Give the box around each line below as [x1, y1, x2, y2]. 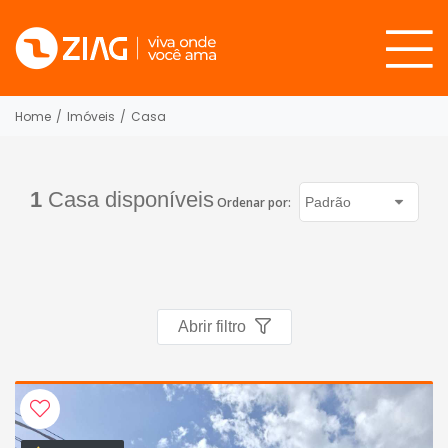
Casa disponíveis [41, 187, 214, 212]
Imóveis [67, 107, 115, 125]
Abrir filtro [177, 318, 250, 335]
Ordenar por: [216, 194, 294, 211]
